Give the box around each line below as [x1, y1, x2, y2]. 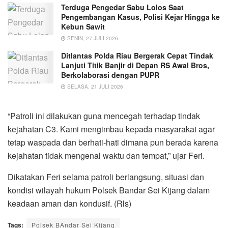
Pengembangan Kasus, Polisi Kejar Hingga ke [61, 12, 220, 22]
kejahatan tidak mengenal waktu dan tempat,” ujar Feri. [8, 150, 205, 162]
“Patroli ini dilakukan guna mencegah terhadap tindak [8, 110, 200, 122]
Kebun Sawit [61, 21, 105, 32]
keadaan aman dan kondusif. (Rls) [8, 197, 131, 210]
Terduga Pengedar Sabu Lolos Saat [61, 2, 184, 13]
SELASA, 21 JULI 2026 [66, 83, 123, 91]
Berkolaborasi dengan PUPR [61, 70, 159, 80]
